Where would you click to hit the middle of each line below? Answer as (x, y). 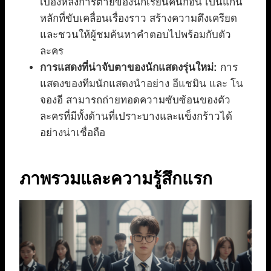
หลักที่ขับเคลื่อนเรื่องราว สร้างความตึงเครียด (139, 19)
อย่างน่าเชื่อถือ (73, 133)
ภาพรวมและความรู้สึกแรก (116, 179)
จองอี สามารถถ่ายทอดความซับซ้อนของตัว (135, 100)
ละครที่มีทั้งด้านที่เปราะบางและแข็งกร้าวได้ (136, 117)
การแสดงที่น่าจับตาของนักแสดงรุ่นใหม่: (129, 68)
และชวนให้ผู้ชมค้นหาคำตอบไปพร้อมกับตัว (135, 35)
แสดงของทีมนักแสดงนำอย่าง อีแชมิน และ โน (142, 84)
